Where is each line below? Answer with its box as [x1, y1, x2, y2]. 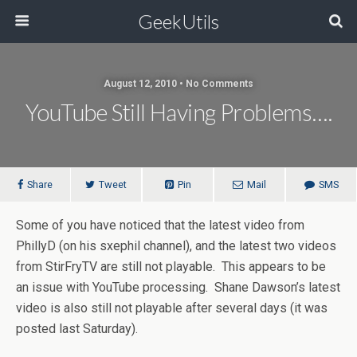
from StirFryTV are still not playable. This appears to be [16, 259, 326, 274]
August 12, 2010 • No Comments [104, 78, 253, 89]
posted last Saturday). [16, 321, 138, 336]
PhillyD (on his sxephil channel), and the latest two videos [16, 238, 336, 253]
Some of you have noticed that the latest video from [16, 218, 304, 233]
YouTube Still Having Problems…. [25, 99, 332, 126]
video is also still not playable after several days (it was [16, 300, 328, 316]
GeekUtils [138, 10, 219, 33]
